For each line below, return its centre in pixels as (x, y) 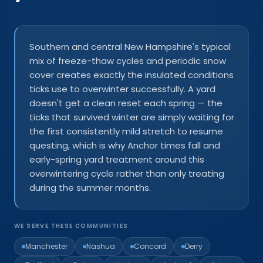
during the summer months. (90, 187)
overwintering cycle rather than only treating (127, 173)
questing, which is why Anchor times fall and (125, 145)
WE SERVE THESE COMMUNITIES (71, 225)
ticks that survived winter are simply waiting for (132, 117)
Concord (150, 246)
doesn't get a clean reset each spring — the (126, 103)
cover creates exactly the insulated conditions (131, 75)
